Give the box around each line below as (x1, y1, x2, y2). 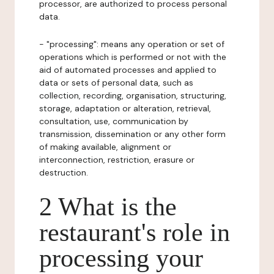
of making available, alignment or (39, 141, 171, 152)
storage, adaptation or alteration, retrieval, (39, 103, 211, 114)
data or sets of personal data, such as (39, 77, 193, 88)
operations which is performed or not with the (39, 51, 226, 62)
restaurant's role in (39, 218, 230, 246)
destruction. (39, 167, 88, 178)
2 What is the (39, 193, 177, 221)
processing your (39, 244, 203, 272)
